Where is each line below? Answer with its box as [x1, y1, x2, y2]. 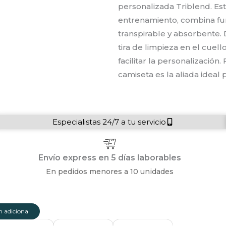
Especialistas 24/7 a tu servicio [52, 117, 166, 127]
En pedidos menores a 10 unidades [45, 167, 174, 177]
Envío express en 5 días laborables [38, 153, 181, 163]
